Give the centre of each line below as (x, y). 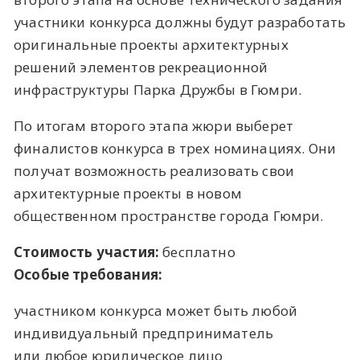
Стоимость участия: (87, 252)
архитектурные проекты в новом (128, 193)
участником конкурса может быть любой (156, 310)
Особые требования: (88, 274)
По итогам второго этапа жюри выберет (154, 125)
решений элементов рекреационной (141, 67)
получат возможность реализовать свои (154, 170)
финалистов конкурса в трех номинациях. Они (175, 148)
